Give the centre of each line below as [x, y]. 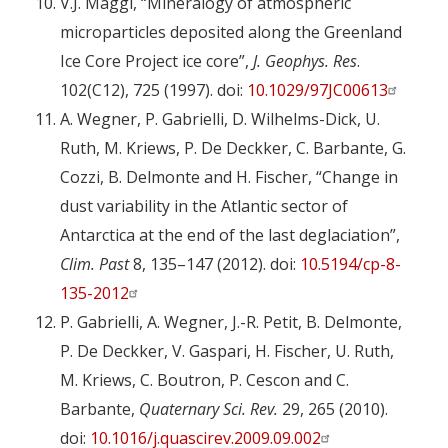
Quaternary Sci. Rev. [208, 409]
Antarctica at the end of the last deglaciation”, [230, 235]
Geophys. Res [311, 61]
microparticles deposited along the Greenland [231, 32]
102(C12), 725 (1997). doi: [153, 90]
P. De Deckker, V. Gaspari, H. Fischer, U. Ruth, [227, 351]
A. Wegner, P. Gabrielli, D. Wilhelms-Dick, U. [220, 119]
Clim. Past [94, 264]
